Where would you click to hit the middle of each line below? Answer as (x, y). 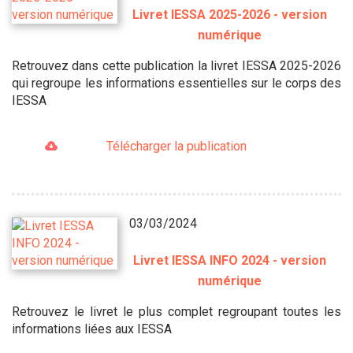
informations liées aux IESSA (92, 329)
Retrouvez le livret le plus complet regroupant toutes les (176, 311)
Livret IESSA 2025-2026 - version (229, 15)
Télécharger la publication (176, 146)
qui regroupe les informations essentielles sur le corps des (176, 83)
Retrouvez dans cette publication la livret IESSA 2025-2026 (176, 66)
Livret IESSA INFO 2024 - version (229, 260)
